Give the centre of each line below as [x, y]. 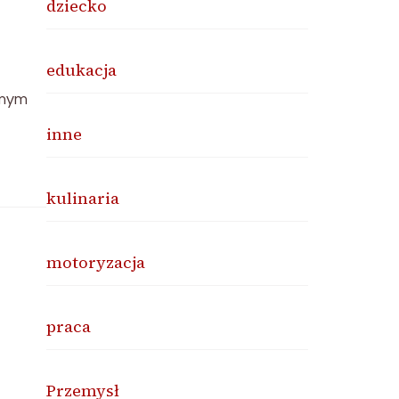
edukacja [82, 70]
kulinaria [83, 198]
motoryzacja [96, 262]
